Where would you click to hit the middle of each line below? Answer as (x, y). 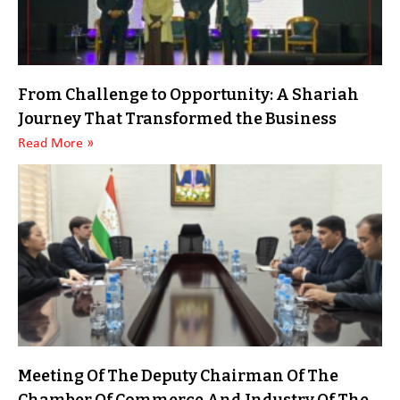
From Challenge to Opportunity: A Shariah (188, 95)
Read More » (56, 144)
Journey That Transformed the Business (177, 119)
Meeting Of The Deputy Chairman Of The (178, 376)
